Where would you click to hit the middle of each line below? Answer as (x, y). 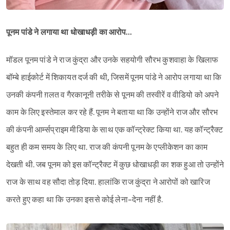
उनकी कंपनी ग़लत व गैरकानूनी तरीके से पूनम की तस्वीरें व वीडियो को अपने (113, 95)
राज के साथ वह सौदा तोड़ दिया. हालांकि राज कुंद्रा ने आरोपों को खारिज (108, 182)
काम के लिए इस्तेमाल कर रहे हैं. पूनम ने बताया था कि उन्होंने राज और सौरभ (112, 112)
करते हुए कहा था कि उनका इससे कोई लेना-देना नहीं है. (85, 200)
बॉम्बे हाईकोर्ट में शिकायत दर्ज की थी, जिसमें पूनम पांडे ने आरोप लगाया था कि (114, 78)
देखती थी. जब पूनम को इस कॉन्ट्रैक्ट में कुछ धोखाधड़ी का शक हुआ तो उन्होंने (115, 165)
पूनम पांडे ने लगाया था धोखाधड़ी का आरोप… (69, 32)
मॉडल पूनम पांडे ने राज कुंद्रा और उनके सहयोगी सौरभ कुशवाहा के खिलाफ (112, 60)
